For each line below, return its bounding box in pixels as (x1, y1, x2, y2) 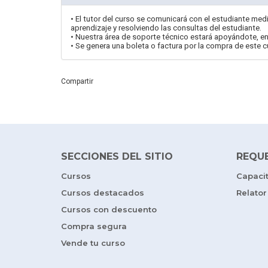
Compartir (61, 77, 93, 86)
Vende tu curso (61, 238, 125, 248)
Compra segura (61, 221, 127, 231)
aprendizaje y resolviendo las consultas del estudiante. (71, 23, 261, 32)
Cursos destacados (61, 188, 144, 197)
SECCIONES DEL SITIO (61, 151, 173, 162)
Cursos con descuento (61, 205, 157, 214)
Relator (236, 188, 267, 197)
